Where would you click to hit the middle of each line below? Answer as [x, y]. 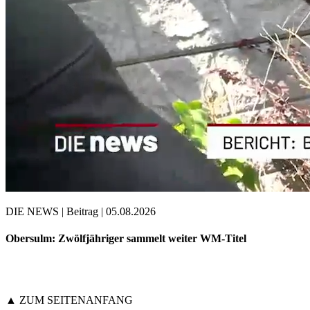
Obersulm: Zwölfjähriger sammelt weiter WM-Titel [126, 239]
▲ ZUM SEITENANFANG [69, 300]
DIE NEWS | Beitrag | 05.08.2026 [81, 212]
